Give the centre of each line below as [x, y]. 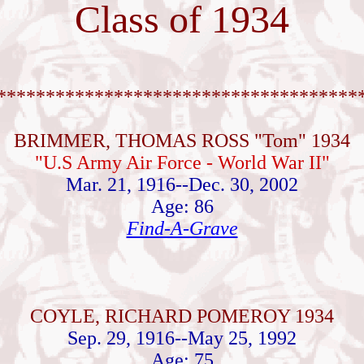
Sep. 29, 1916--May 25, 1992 [182, 338]
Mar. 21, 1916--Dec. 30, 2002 [182, 184]
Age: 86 [182, 206]
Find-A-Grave [182, 228]
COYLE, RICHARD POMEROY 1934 [182, 316]
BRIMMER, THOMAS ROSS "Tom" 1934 [182, 141]
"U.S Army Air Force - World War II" [182, 162]
